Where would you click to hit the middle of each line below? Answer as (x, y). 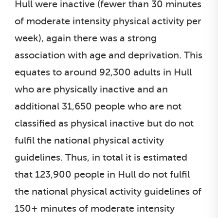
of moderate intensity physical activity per (108, 21)
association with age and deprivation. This (109, 55)
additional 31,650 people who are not (98, 106)
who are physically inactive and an (91, 89)
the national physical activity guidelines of (108, 191)
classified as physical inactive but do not (104, 123)
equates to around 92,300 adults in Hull (103, 72)
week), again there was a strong (86, 38)
